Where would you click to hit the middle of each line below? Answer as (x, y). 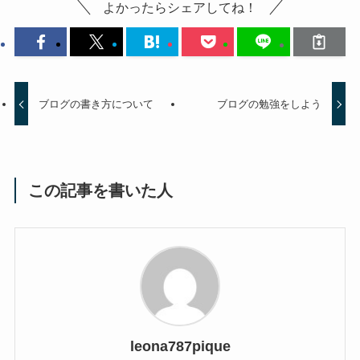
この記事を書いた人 (101, 190)
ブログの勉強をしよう (269, 104)
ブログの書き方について (96, 104)
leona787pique (180, 347)
